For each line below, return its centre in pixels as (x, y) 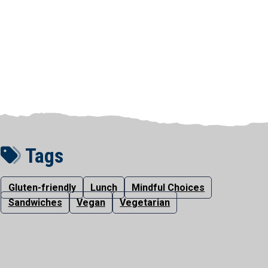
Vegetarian (145, 202)
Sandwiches (35, 202)
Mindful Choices (168, 187)
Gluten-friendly (42, 187)
